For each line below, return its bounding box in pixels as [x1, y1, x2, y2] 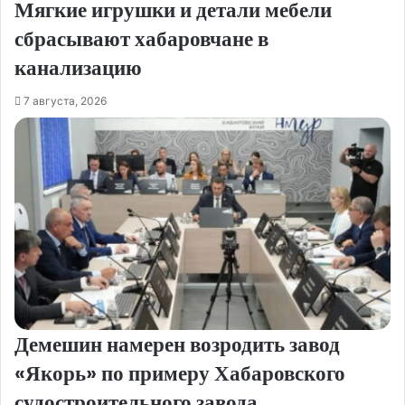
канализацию [14, 53, 142, 83]
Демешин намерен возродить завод [14, 329, 340, 359]
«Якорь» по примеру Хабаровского [14, 358, 345, 388]
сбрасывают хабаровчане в [14, 24, 268, 54]
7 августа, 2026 [24, 94, 107, 108]
